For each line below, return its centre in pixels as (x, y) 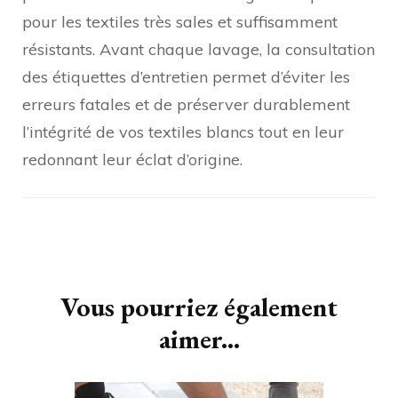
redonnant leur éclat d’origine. (132, 159)
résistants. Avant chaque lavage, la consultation (199, 49)
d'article (65, 273)
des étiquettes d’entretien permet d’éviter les (186, 76)
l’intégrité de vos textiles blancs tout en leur (183, 131)
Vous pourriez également (199, 306)
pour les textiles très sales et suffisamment (180, 21)
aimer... (199, 338)
